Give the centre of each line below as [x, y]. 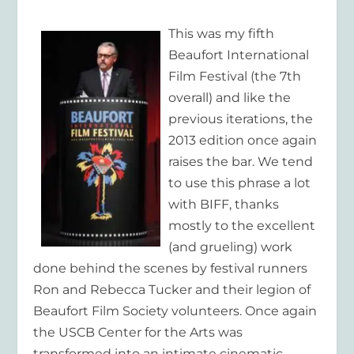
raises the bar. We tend [241, 161]
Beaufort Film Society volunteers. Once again [175, 311]
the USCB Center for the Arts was [138, 332]
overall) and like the [230, 97]
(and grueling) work [231, 247]
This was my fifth [222, 33]
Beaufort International [239, 55]
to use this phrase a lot [240, 183]
